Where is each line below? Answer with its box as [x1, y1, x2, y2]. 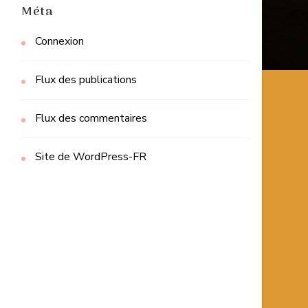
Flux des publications [35, 72, 137, 88]
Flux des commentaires [35, 111, 147, 126]
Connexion [35, 34, 84, 49]
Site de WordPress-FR [35, 149, 146, 165]
